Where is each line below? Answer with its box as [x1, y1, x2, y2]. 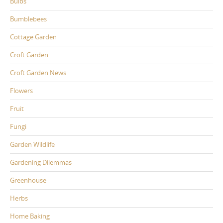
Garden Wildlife [10, 139, 55, 149]
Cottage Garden [10, 32, 57, 41]
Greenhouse [10, 175, 46, 185]
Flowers [10, 86, 33, 95]
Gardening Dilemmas [10, 157, 72, 167]
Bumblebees [10, 14, 47, 23]
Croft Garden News [10, 68, 66, 77]
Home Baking [10, 211, 50, 221]
